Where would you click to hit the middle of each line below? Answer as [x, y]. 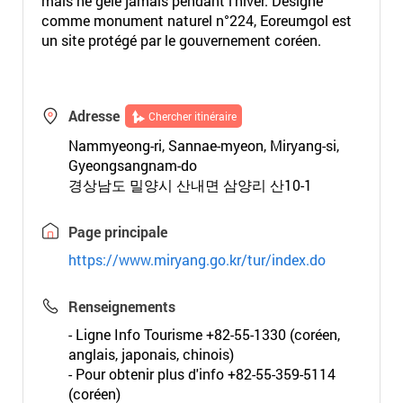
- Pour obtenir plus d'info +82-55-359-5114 [201, 374]
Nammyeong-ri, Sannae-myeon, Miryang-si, [203, 145]
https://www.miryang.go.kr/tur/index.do [197, 260]
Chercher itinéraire [192, 116]
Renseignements [121, 306]
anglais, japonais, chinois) [151, 354]
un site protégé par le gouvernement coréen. [181, 40]
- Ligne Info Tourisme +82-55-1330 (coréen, [204, 334]
